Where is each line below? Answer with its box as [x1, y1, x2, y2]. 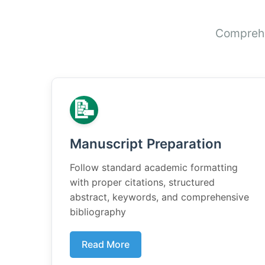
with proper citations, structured [70, 176, 215, 188]
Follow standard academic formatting [70, 161, 238, 173]
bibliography [70, 206, 126, 218]
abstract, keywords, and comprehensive [70, 191, 249, 203]
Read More [82, 238, 130, 250]
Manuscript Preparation [70, 135, 222, 151]
